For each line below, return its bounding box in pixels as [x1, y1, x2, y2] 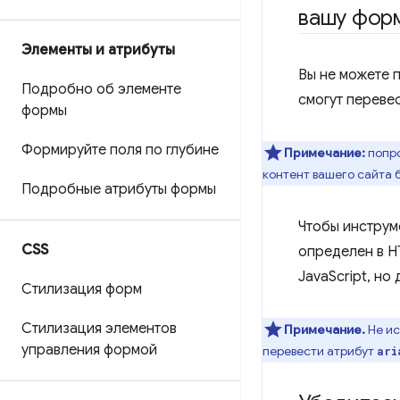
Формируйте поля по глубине [21, 141, 219, 159]
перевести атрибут [262, 343, 377, 359]
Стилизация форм [21, 280, 142, 298]
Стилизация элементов [21, 320, 177, 337]
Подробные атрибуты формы [21, 180, 216, 198]
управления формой [21, 341, 157, 359]
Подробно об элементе [21, 80, 181, 98]
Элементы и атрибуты [21, 41, 175, 59]
